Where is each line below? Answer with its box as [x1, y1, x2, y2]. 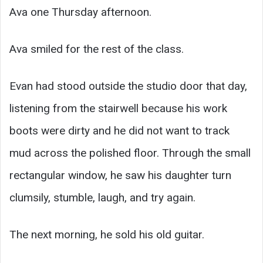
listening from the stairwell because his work [9, 102, 227, 116]
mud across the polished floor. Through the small [9, 146, 251, 160]
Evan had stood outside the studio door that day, [9, 79, 247, 93]
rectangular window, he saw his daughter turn [9, 168, 231, 183]
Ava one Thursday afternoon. [9, 5, 151, 19]
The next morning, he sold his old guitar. [9, 228, 204, 242]
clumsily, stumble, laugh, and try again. [9, 191, 195, 205]
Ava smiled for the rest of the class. [9, 42, 184, 56]
